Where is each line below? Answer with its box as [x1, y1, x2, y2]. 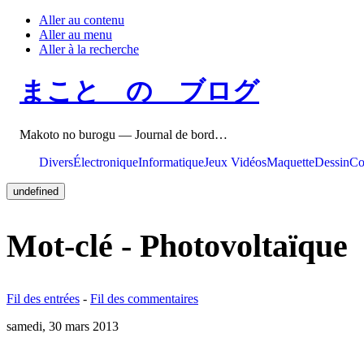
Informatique [138, 154, 204, 169]
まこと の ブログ [19, 76, 259, 106]
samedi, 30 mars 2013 [6, 319, 119, 334]
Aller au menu [39, 28, 112, 41]
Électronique [73, 154, 138, 169]
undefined [13, 184, 58, 197]
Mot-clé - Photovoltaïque [6, 227, 348, 265]
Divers [39, 154, 73, 169]
